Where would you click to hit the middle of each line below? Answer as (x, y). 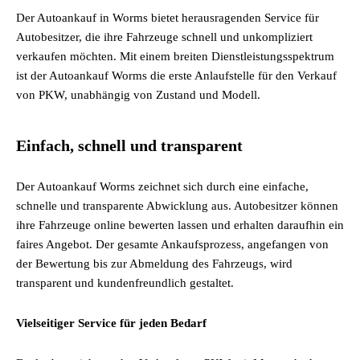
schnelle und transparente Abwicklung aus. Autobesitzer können (177, 206)
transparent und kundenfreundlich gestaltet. (125, 283)
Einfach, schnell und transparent (129, 145)
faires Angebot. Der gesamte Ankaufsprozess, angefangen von (172, 244)
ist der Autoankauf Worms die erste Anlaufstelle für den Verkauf (176, 76)
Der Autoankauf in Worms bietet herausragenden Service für (168, 18)
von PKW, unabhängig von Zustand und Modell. (138, 95)
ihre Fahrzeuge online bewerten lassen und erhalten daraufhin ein (180, 225)
